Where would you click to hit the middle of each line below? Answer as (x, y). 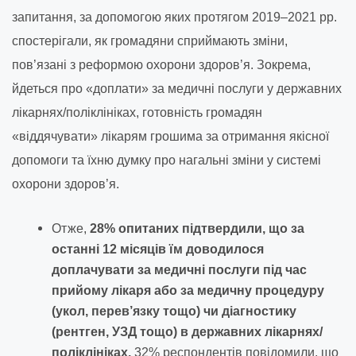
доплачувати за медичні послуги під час (179, 269)
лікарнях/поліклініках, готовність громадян (137, 112)
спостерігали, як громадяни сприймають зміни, (150, 41)
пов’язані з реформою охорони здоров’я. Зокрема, (163, 64)
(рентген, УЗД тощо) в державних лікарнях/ (187, 331)
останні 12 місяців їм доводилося (158, 249)
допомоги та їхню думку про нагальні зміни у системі (166, 160)
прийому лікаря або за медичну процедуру (188, 290)
